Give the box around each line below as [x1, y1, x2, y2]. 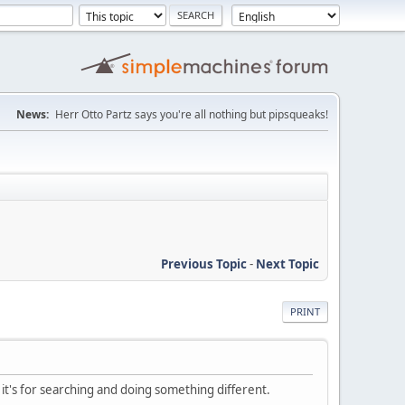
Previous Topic [161, 255, 247, 272]
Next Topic [256, 255, 319, 272]
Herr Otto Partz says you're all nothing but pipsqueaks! [55, 107, 328, 122]
